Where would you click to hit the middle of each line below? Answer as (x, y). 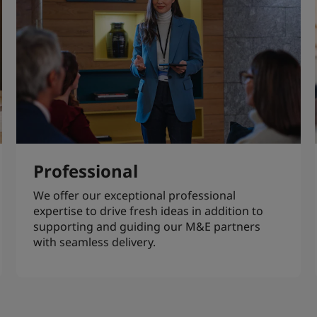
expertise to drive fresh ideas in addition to (148, 211)
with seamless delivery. (94, 242)
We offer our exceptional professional (134, 195)
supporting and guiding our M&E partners (146, 226)
